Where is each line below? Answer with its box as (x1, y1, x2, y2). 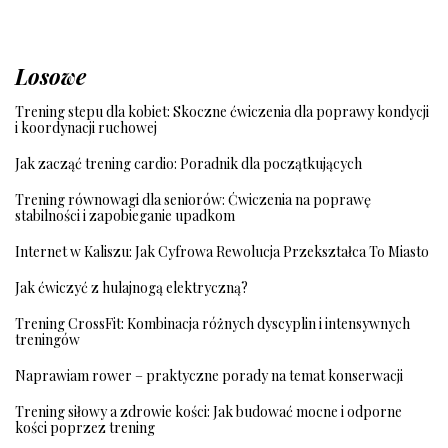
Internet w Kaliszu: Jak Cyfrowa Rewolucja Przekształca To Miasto (15, 242, 429, 262)
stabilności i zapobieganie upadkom (15, 206, 235, 226)
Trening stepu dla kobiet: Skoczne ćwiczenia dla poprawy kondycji (15, 102, 429, 122)
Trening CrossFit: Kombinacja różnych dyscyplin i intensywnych (15, 314, 410, 334)
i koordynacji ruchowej (15, 118, 157, 138)
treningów (15, 330, 80, 350)
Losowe (15, 61, 86, 92)
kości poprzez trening (15, 418, 155, 438)
